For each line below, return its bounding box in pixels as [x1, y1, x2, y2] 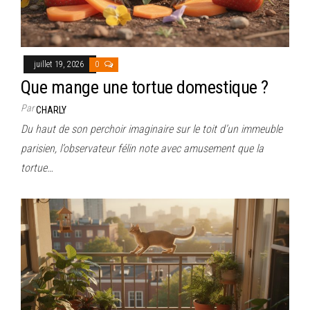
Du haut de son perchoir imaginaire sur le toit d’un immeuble [21, 122, 282, 136]
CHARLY [36, 104, 66, 116]
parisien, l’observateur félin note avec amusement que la [21, 141, 264, 155]
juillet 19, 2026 [34, 59, 86, 69]
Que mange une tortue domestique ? [21, 76, 268, 98]
